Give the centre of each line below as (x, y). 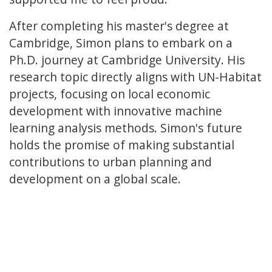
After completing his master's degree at (119, 26)
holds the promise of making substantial (122, 145)
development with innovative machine (116, 111)
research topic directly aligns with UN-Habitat (135, 77)
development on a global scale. (95, 179)
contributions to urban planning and (110, 162)
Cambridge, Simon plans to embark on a (121, 43)
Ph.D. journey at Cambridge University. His (127, 60)
